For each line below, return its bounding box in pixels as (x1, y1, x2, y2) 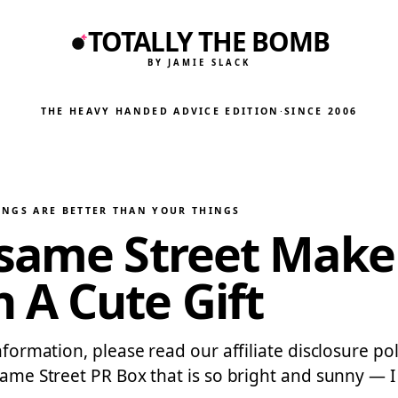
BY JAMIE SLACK (147, 56, 251, 68)
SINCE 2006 (284, 105, 358, 117)
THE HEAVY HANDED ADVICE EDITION (40, 105, 280, 117)
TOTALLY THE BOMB (88, 23, 330, 60)
